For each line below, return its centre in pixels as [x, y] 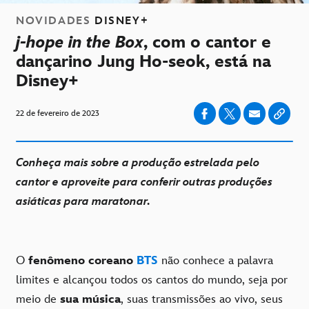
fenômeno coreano [82, 261]
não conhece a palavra [216, 261]
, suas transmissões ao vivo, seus [202, 300]
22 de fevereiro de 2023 [58, 114]
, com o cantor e [207, 43]
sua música [90, 300]
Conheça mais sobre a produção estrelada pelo [138, 163]
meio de [38, 300]
